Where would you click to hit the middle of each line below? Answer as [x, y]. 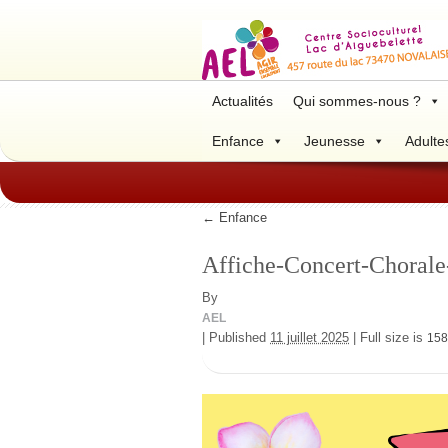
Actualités [242, 101]
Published [237, 337]
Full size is [391, 337]
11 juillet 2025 [309, 337]
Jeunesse [334, 141]
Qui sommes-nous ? [357, 101]
